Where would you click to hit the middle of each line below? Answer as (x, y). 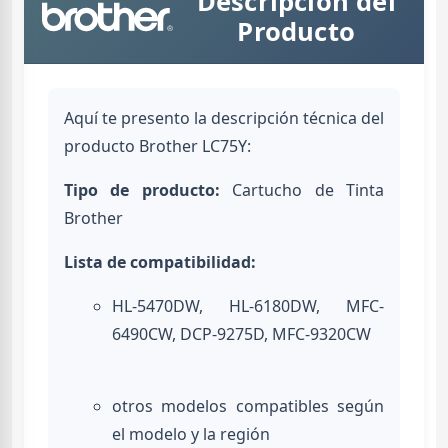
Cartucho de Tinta (302, 190)
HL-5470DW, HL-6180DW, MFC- (248, 306)
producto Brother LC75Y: (157, 146)
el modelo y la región (191, 434)
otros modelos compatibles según (248, 406)
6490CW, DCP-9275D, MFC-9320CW (241, 334)
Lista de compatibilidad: (160, 262)
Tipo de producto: (142, 190)
